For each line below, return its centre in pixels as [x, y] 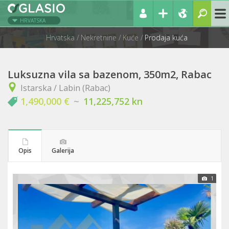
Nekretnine [98, 38]
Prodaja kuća [166, 38]
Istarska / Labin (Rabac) [65, 88]
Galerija [63, 151]
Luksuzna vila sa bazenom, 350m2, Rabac [110, 74]
